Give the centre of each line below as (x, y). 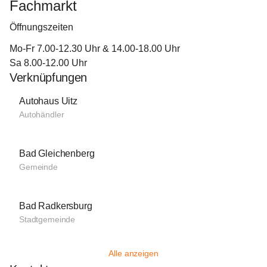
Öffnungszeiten (41, 27)
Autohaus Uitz (48, 101)
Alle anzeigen (133, 253)
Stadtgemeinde (47, 219)
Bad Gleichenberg (57, 153)
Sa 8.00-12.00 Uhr (48, 63)
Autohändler (42, 114)
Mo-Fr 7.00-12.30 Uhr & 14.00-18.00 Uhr (95, 49)
